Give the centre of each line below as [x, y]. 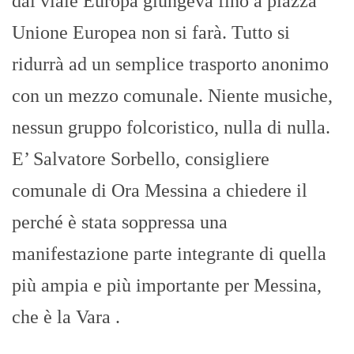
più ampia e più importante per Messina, [167, 286]
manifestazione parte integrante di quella [169, 254]
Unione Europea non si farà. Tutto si [151, 33]
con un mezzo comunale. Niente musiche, [172, 96]
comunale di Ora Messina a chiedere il [160, 191]
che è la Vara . [66, 317]
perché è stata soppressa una [120, 222]
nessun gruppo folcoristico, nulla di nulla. [171, 128]
